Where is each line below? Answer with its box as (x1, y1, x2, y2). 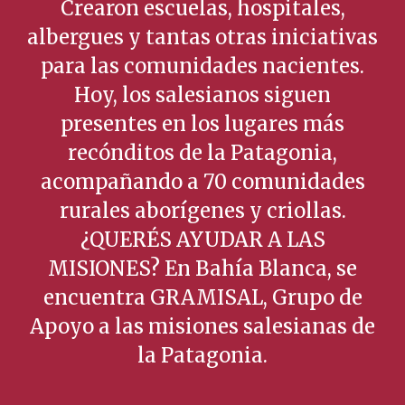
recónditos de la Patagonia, (68, 140, 337, 165)
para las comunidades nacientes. (41, 53, 364, 79)
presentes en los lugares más (61, 111, 344, 137)
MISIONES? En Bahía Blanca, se (48, 256, 357, 281)
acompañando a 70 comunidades (40, 169, 365, 194)
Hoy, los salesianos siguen (74, 82, 331, 108)
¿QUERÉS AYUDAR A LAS (80, 227, 325, 252)
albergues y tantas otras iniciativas (27, 24, 378, 50)
